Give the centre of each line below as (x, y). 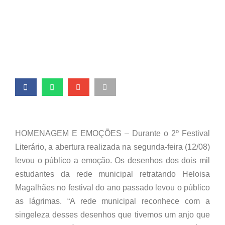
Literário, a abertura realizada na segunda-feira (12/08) (113, 147)
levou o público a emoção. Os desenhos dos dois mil (113, 161)
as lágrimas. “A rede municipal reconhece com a (113, 201)
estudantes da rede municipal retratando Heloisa (113, 174)
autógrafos (54, 18)
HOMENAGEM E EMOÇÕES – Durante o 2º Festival (113, 134)
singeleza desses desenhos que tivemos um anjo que (113, 215)
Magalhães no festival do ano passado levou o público (113, 188)
